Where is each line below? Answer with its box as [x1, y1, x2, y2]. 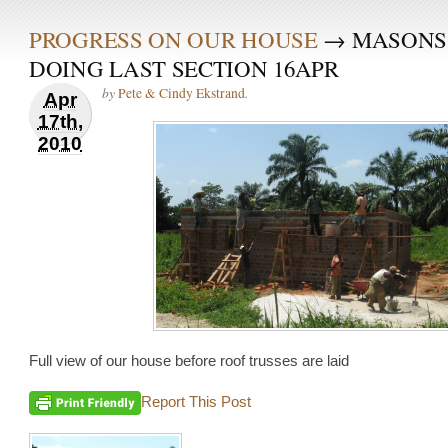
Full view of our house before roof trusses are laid [29, 352, 349, 370]
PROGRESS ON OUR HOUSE [29, 23, 318, 54]
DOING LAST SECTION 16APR [29, 52, 339, 83]
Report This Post [141, 393, 251, 411]
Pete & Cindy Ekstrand [118, 83, 245, 102]
